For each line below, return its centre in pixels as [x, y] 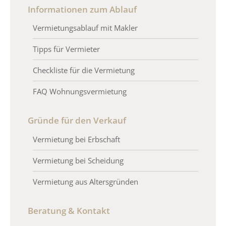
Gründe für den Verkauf [77, 121]
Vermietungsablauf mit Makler [85, 28]
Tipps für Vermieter [66, 49]
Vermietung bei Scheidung [78, 161]
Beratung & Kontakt [69, 211]
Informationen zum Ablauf [82, 9]
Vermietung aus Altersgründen [86, 182]
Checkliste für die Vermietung [84, 70]
